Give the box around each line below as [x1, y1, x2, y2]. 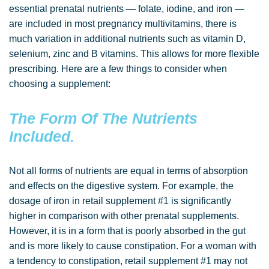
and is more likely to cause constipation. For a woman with [9, 241, 256, 251]
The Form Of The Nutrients [9, 110, 198, 127]
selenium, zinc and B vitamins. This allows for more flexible [9, 49, 259, 59]
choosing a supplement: [9, 79, 110, 89]
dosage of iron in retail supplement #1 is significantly [9, 196, 231, 206]
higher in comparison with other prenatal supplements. [9, 211, 239, 221]
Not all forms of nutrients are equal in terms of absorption [9, 166, 248, 176]
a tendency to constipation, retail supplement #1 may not [9, 256, 247, 266]
